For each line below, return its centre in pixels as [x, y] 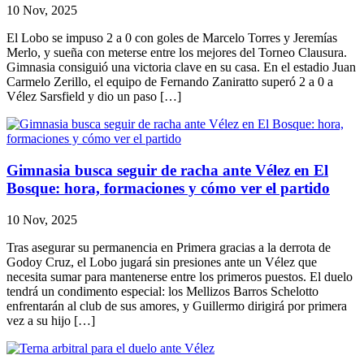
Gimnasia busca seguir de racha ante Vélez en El [167, 170]
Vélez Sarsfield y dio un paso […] [94, 97]
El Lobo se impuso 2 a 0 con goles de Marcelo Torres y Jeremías [172, 38]
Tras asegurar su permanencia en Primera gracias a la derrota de [169, 247]
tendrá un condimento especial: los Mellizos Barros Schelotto [162, 291]
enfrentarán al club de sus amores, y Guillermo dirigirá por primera [177, 305]
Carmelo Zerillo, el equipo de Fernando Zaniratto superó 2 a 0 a [170, 82]
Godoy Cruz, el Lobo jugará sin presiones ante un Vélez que [162, 262]
